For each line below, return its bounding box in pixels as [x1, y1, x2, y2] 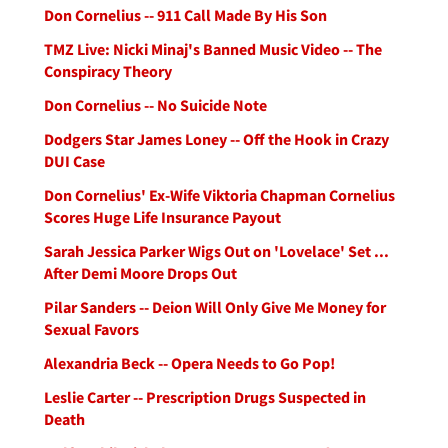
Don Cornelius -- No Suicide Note [44, 95, 267, 115]
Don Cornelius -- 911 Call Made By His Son [44, 5, 327, 25]
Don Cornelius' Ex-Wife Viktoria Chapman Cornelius [44, 185, 395, 205]
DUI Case [44, 151, 105, 171]
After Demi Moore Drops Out [44, 263, 237, 283]
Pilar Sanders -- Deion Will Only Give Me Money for [44, 297, 386, 317]
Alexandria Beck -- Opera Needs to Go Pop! [44, 353, 335, 373]
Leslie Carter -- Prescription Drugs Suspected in [44, 387, 366, 407]
